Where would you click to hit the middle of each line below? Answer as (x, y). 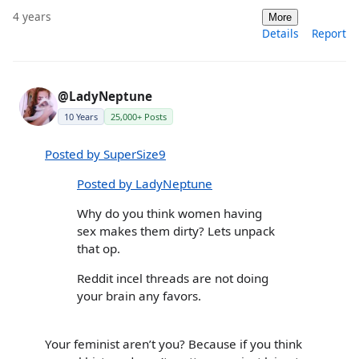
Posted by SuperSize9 (105, 153)
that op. (99, 249)
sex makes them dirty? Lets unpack (176, 231)
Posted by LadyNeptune (145, 183)
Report (329, 33)
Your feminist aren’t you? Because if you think (173, 343)
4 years (32, 16)
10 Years (81, 116)
